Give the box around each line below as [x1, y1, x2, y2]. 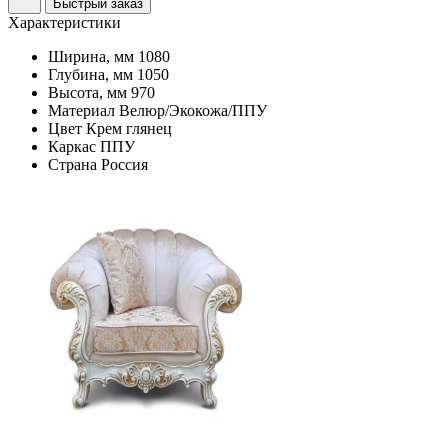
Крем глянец [86, 120, 172, 138]
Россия [101, 156, 148, 174]
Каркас [48, 138, 96, 156]
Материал [48, 102, 115, 120]
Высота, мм [48, 84, 127, 102]
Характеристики [8, 14, 121, 32]
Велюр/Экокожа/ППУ [119, 102, 267, 120]
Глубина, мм [48, 66, 133, 84]
